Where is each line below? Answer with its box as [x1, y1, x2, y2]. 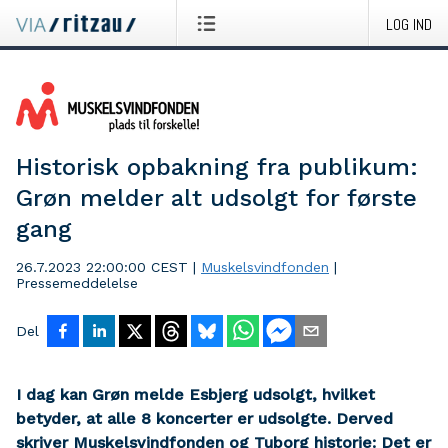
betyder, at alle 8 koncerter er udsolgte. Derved [16, 409, 393, 428]
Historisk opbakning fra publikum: [16, 153, 418, 181]
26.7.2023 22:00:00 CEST [16, 259, 188, 275]
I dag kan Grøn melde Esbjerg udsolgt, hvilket [16, 385, 375, 404]
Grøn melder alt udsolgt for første [16, 184, 417, 212]
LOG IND [386, 14, 432, 35]
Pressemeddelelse [16, 275, 138, 291]
